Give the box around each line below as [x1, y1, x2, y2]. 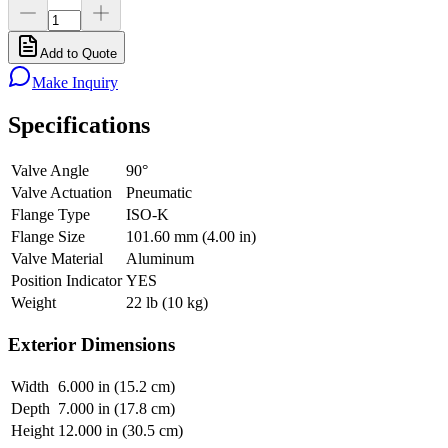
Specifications [8, 112, 150, 139]
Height [11, 421, 54, 439]
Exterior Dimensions [8, 333, 175, 355]
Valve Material [11, 250, 103, 268]
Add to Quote [40, 46, 117, 62]
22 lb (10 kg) [126, 294, 208, 312]
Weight [11, 294, 56, 312]
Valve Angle [11, 162, 89, 180]
